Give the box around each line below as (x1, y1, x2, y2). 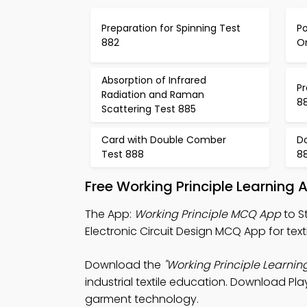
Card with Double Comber (101, 133, 226, 147)
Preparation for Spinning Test (101, 21, 241, 35)
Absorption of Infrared (101, 73, 206, 87)
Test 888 (101, 147, 144, 161)
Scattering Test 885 (101, 102, 196, 116)
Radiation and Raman (101, 88, 204, 101)
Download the (85, 257, 164, 273)
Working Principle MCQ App (134, 206, 281, 222)
